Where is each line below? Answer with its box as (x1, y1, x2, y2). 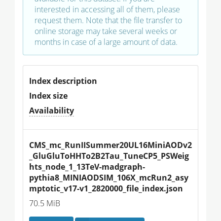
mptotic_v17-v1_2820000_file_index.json (29, 183, 183, 194)
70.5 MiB (29, 197, 60, 209)
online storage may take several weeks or (35, 25, 177, 37)
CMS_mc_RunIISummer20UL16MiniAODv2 (29, 139, 192, 150)
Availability (29, 105, 74, 116)
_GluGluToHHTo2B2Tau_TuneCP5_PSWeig (29, 150, 189, 161)
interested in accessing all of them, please (35, 3, 180, 15)
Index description (29, 75, 97, 86)
